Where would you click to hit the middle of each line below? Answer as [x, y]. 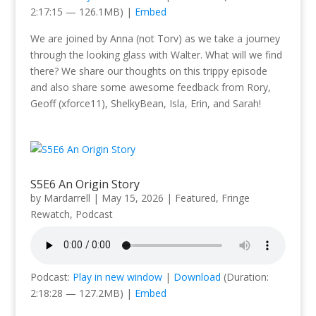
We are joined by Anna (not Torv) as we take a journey [155, 38]
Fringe [235, 197]
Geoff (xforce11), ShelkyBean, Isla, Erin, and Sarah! [145, 103]
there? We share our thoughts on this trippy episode [148, 71]
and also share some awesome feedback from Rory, [150, 87]
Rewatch [50, 214]
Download [197, 276]
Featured [195, 197]
